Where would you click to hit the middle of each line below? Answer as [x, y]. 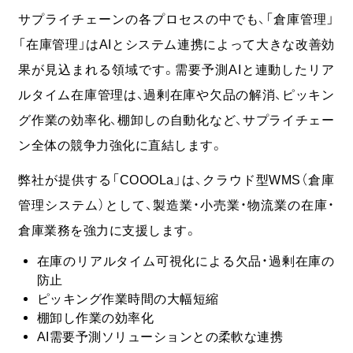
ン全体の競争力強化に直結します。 [121, 145]
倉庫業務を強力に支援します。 [108, 230]
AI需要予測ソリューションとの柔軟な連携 [160, 337]
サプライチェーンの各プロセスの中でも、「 [146, 19]
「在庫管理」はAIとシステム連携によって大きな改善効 [176, 45]
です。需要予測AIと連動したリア [236, 70]
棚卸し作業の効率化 [95, 318]
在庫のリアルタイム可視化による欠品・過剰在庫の [186, 261]
